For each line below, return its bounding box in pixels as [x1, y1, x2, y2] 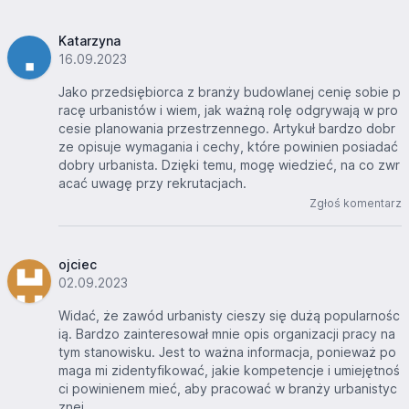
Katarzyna [58, 33, 121, 49]
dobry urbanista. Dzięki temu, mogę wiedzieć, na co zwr [58, 157, 400, 173]
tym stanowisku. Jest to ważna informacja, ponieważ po [58, 344, 396, 361]
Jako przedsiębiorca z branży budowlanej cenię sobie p [58, 84, 401, 100]
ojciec [58, 257, 97, 273]
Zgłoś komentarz [309, 196, 402, 211]
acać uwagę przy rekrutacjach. [58, 175, 246, 192]
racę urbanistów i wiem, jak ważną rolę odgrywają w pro [58, 102, 398, 119]
